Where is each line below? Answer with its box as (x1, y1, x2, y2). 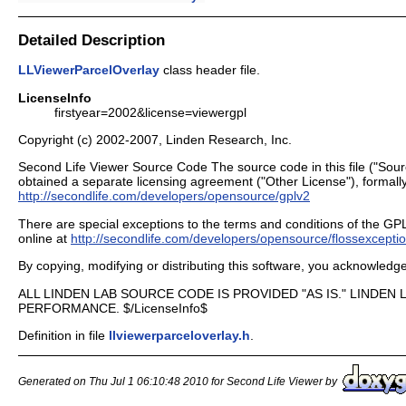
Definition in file (18, 327, 109, 343)
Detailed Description (18, 30, 165, 49)
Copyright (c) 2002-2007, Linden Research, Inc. (18, 132, 292, 148)
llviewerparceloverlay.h (109, 327, 250, 343)
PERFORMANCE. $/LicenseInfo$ (18, 300, 208, 315)
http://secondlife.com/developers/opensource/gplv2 (18, 188, 310, 204)
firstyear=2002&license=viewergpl (54, 104, 246, 120)
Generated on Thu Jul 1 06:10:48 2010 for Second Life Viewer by (18, 374, 343, 388)
